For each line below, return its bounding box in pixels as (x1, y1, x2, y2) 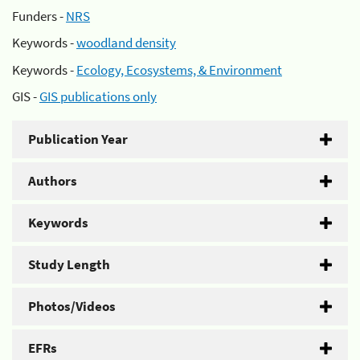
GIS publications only (39, 88, 157, 105)
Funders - (12, 6, 66, 25)
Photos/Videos (28, 297, 116, 315)
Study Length (28, 256, 110, 273)
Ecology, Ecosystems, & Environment (76, 60, 282, 79)
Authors (28, 172, 77, 190)
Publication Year (28, 130, 128, 148)
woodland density (76, 34, 176, 51)
